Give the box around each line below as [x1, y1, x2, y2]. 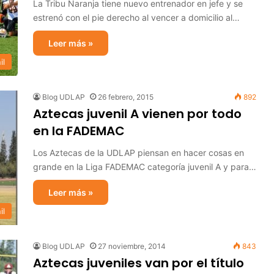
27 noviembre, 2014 [98, 242, 166, 251]
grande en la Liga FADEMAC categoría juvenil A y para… [33, 161, 256, 172]
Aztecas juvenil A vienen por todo [33, 105, 242, 122]
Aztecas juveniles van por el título [33, 254, 244, 272]
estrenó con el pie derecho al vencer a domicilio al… [33, 12, 240, 23]
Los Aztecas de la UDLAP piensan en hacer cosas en [33, 147, 244, 158]
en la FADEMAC [33, 122, 125, 139]
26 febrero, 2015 [98, 92, 154, 102]
